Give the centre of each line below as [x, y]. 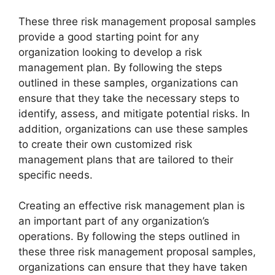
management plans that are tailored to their [126, 159]
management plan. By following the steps [120, 67]
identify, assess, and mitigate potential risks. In [134, 113]
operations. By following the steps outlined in [129, 237]
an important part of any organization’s [114, 221]
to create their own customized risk [105, 144]
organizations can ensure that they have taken [133, 267]
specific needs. [56, 175]
